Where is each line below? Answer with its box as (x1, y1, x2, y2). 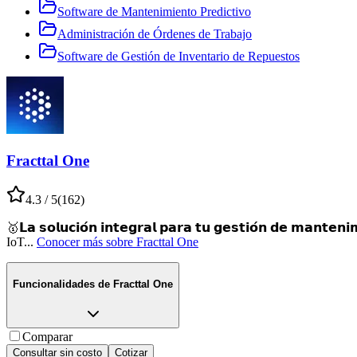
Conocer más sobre (37, 234, 133, 249)
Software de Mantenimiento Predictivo (57, 5, 251, 19)
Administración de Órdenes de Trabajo (57, 27, 252, 41)
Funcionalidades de (13, 278, 110, 291)
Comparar (22, 330, 73, 344)
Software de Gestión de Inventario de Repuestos (57, 49, 300, 64)
